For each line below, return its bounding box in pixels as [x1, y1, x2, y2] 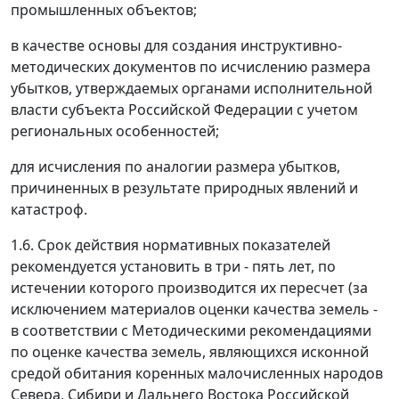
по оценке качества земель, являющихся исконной [11, 342, 369, 362]
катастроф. [11, 199, 87, 220]
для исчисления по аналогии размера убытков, [11, 157, 340, 177]
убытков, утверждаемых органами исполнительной [11, 78, 372, 99]
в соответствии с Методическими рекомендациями [11, 321, 371, 341]
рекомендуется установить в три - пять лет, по [11, 256, 336, 277]
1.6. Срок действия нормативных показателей [11, 235, 330, 256]
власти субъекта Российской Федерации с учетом [11, 100, 358, 120]
